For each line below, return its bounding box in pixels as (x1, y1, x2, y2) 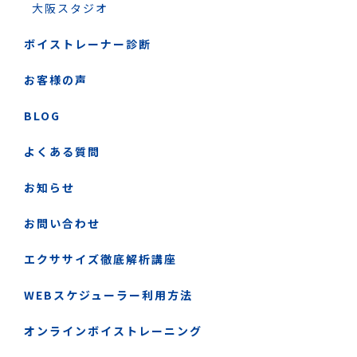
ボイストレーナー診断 (24, 35, 151, 52)
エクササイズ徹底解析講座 (24, 250, 177, 267)
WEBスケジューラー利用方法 (24, 286, 193, 303)
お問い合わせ (24, 214, 100, 231)
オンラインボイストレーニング (24, 322, 202, 339)
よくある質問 (24, 143, 100, 159)
